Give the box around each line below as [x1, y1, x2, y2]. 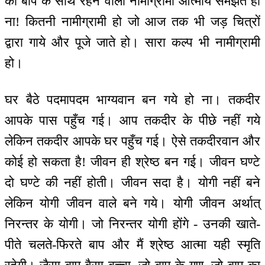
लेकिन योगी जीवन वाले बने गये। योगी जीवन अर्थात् [5, 196, 260, 211]
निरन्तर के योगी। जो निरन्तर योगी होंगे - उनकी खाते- [5, 216, 260, 232]
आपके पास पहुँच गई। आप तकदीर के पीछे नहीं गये [5, 113, 260, 128]
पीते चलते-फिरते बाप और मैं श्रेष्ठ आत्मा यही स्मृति [5, 237, 260, 253]
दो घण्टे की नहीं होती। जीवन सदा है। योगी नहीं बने [5, 175, 260, 190]
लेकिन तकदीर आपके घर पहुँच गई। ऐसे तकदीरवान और [5, 134, 260, 149]
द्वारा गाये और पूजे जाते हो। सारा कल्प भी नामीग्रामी [5, 34, 260, 50]
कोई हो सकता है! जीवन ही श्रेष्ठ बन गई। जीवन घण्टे [5, 154, 260, 170]
